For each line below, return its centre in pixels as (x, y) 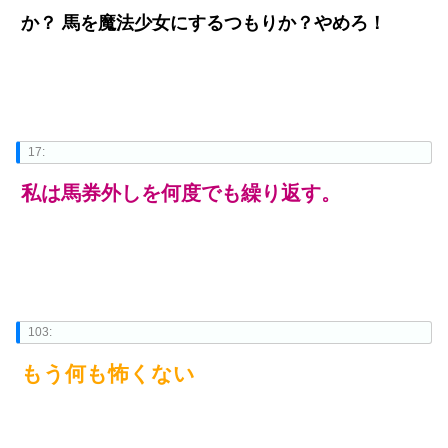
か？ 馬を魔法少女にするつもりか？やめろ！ (203, 23)
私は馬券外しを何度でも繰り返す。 (181, 193)
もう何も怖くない (108, 374)
